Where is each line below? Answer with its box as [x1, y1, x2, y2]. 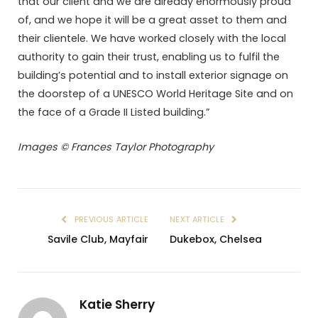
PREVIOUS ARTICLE [72, 213, 148, 225]
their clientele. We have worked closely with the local [18, 31, 286, 46]
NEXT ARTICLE [170, 213, 227, 225]
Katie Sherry [79, 295, 155, 313]
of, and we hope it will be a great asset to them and [18, 13, 287, 28]
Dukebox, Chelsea [170, 231, 262, 246]
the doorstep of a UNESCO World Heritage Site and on [18, 87, 293, 102]
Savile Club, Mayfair [48, 231, 148, 246]
